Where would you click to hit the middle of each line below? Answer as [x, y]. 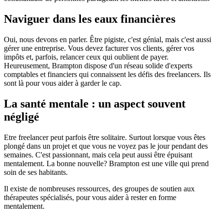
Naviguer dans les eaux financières [90, 19]
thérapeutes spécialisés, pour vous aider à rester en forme [90, 197]
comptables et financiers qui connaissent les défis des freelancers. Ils [107, 74]
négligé [22, 116]
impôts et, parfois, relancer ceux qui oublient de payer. [86, 57]
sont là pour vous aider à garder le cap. [63, 83]
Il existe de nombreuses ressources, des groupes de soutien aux [99, 188]
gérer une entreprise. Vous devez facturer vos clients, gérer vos [99, 48]
